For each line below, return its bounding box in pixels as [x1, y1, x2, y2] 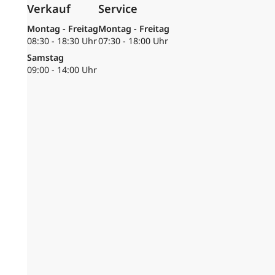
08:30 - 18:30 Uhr [27, 35, 98, 47]
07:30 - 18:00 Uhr [98, 35, 169, 47]
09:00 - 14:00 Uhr [27, 64, 98, 76]
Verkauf [27, 1, 71, 17]
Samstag [27, 52, 64, 64]
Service [98, 1, 138, 17]
